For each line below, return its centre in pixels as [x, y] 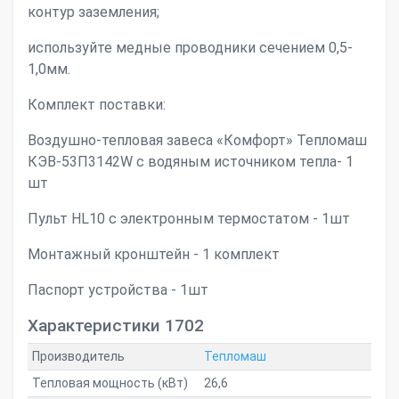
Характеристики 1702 [116, 326]
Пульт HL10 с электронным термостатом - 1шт [189, 219]
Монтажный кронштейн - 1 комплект [154, 254]
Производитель [78, 356]
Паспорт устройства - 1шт [118, 290]
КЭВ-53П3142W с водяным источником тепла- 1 [191, 162]
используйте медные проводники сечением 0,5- [190, 48]
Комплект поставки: [97, 105]
